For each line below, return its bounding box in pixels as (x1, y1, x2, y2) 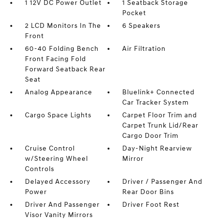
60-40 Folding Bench (24, 44, 99, 53)
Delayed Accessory (24, 177, 90, 186)
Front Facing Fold (24, 55, 86, 63)
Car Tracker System (122, 98, 189, 107)
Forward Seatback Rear (24, 65, 106, 73)
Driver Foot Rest (122, 200, 180, 209)
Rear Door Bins (122, 188, 175, 196)
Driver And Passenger (24, 200, 100, 209)
